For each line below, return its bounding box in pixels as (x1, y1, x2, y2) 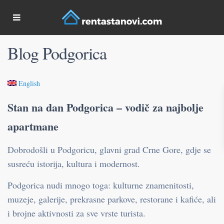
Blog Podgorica (7, 41, 106, 64)
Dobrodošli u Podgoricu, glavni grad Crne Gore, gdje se (7, 143, 211, 155)
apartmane (7, 118, 58, 134)
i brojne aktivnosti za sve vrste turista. (7, 207, 145, 219)
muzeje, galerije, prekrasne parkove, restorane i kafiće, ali (7, 193, 216, 205)
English (18, 78, 40, 88)
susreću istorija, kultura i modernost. (7, 157, 140, 169)
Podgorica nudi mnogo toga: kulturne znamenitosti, (7, 179, 194, 191)
